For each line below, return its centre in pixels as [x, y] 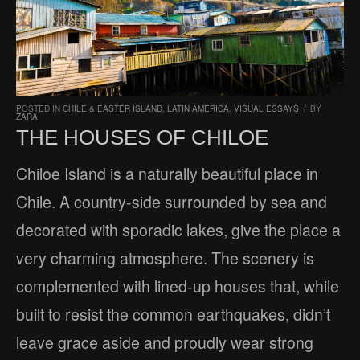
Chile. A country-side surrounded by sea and [172, 202]
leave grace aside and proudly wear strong [165, 343]
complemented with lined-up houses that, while [178, 286]
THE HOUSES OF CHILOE [142, 138]
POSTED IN [39, 109]
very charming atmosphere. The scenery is [165, 258]
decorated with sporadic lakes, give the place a [178, 230]
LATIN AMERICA [198, 109]
